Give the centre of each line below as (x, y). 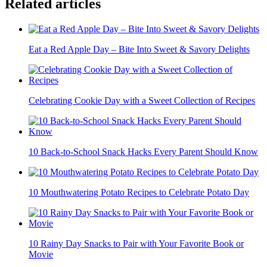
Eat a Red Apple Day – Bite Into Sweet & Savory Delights (139, 49)
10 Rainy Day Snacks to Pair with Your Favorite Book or (136, 244)
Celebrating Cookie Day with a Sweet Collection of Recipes (142, 101)
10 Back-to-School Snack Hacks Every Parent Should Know (143, 152)
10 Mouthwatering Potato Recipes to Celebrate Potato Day (139, 193)
